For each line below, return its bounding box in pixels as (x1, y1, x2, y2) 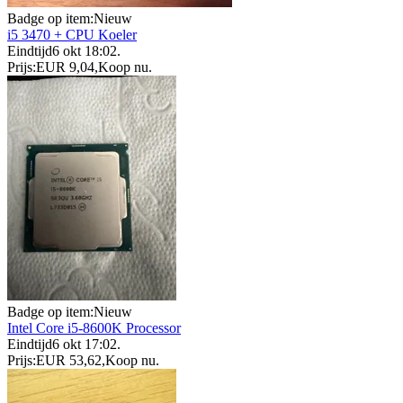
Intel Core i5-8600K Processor (7, 320, 181, 336)
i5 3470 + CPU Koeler (7, 27, 137, 43)
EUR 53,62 (36, 353, 102, 369)
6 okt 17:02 (52, 336, 117, 353)
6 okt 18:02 (52, 43, 117, 59)
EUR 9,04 (36, 59, 94, 76)
